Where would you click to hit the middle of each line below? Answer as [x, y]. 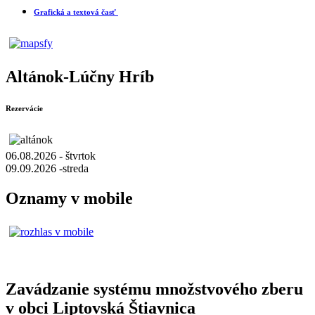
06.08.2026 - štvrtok [51, 156]
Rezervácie [24, 109]
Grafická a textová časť [76, 12]
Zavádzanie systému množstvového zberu [154, 289]
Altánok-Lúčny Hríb [80, 77]
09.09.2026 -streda [47, 169]
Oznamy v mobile [69, 199]
